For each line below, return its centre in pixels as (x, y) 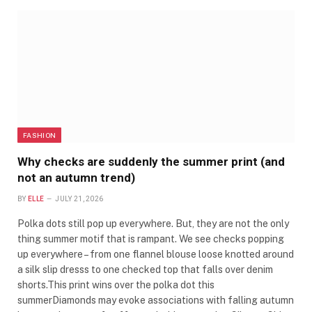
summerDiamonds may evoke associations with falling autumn (156, 300)
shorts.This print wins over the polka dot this (116, 285)
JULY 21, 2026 (79, 199)
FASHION (40, 135)
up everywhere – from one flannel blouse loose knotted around (156, 254)
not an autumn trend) (76, 178)
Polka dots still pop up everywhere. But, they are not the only (153, 224)
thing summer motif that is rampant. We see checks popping (151, 239)
